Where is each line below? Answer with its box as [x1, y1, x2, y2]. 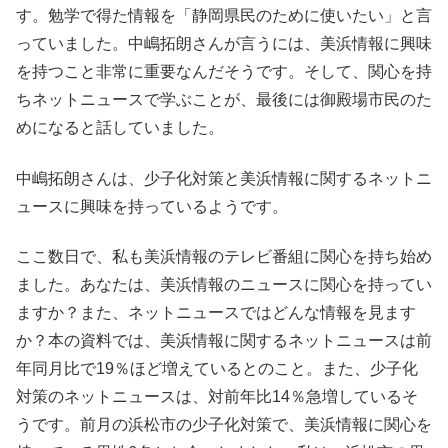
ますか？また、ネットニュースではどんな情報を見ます [16, 303, 416, 321]
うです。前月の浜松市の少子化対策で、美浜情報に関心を [16, 415, 432, 433]
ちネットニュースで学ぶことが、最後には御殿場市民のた [16, 91, 432, 109]
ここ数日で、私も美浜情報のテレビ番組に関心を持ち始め [16, 247, 432, 265]
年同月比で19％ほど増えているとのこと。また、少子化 [16, 359, 418, 377]
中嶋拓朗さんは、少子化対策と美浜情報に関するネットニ [16, 169, 432, 187]
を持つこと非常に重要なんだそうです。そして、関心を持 [16, 63, 432, 81]
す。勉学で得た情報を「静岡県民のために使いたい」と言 [16, 7, 432, 25]
